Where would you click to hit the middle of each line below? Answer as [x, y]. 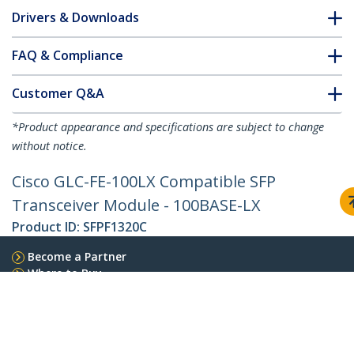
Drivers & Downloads [75, 18]
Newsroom [40, 322]
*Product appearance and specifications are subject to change [168, 127]
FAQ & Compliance [68, 56]
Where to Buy [65, 273]
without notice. [49, 146]
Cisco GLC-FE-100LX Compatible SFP [144, 182]
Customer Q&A [58, 94]
